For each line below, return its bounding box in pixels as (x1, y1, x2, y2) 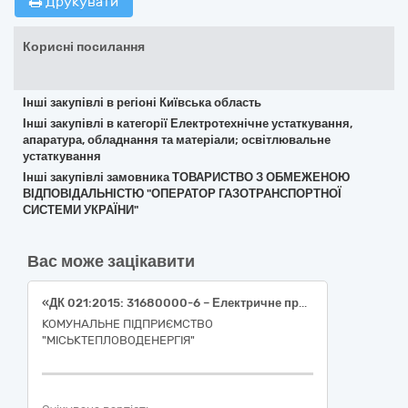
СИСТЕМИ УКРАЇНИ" (23, 203, 138, 217)
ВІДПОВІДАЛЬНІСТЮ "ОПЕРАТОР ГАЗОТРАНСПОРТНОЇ (23, 187, 342, 200)
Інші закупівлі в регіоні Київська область (23, 96, 261, 109)
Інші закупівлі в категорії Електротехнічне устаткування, (23, 117, 352, 130)
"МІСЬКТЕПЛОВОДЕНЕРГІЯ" (42, 333, 195, 347)
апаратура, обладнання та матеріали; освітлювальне (23, 133, 331, 147)
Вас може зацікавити (27, 251, 195, 271)
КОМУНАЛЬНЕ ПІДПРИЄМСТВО (42, 317, 213, 331)
